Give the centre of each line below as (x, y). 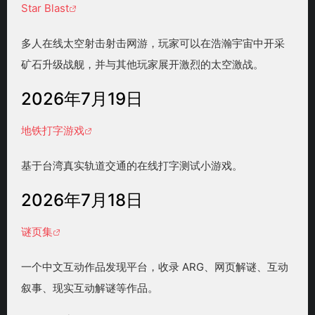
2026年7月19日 (82, 99)
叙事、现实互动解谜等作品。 (90, 288)
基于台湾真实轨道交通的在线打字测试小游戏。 (132, 166)
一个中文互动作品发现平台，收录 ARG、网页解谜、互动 (155, 267)
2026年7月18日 (82, 200)
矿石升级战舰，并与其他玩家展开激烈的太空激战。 (142, 65)
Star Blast (45, 8)
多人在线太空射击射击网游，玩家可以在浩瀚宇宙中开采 (153, 44)
